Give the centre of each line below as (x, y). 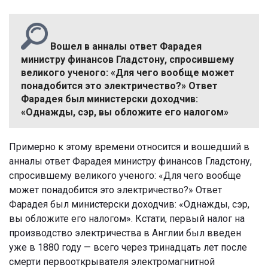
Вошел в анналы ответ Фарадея (125, 46)
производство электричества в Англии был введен (125, 233)
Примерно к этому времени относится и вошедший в (129, 147)
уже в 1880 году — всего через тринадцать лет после (128, 247)
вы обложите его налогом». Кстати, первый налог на (127, 218)
